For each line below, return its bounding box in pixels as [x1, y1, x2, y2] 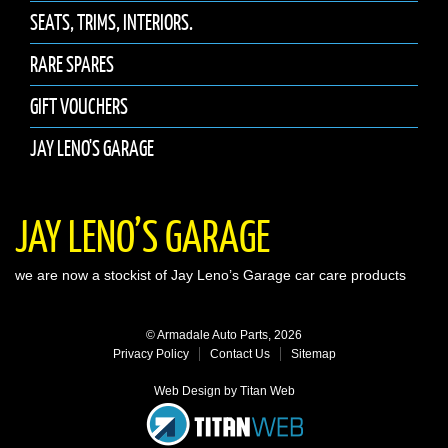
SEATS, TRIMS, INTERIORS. [30, 9, 193, 37]
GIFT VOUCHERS [30, 93, 128, 121]
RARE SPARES [30, 51, 114, 79]
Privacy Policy [112, 347, 189, 362]
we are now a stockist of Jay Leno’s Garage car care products [15, 267, 406, 284]
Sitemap [290, 347, 336, 362]
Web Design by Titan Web [153, 384, 295, 399]
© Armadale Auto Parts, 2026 [146, 328, 302, 343]
